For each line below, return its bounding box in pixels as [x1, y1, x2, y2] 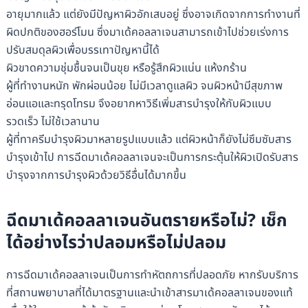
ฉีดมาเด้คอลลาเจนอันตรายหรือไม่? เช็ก [5, 208, 287, 234]
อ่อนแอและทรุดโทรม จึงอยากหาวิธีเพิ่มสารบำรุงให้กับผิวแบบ [5, 95, 272, 112]
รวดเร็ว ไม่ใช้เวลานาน [5, 113, 100, 130]
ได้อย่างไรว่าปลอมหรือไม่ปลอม [5, 230, 226, 256]
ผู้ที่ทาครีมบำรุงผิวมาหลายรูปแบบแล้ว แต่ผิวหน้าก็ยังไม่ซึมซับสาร [5, 131, 291, 148]
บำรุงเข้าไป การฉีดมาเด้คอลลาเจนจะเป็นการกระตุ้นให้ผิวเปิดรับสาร [5, 148, 298, 166]
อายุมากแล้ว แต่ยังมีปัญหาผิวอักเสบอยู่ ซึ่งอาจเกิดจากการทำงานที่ [5, 5, 300, 23]
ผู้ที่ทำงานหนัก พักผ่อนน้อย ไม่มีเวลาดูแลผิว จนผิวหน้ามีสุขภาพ [5, 77, 283, 94]
